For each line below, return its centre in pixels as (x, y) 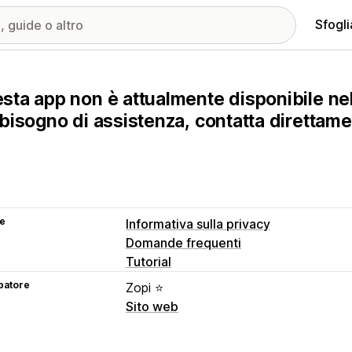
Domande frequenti (183, 243)
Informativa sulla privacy (198, 224)
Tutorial (148, 262)
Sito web (152, 306)
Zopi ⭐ (145, 288)
